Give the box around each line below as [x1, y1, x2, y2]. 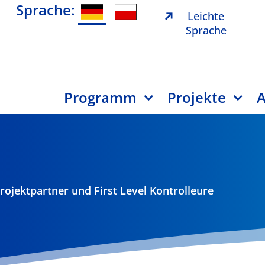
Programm [64, 87, 137, 107]
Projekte [167, 87, 227, 107]
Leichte [188, 9, 225, 23]
